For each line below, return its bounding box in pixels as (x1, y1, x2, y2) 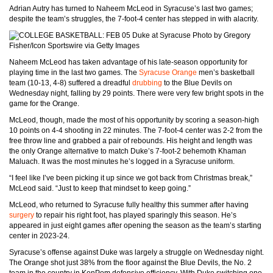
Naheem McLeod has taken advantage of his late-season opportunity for (9, 58, 247, 67)
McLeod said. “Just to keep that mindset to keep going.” (9, 184, 191, 193)
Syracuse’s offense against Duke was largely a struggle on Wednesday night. (9, 248, 264, 257)
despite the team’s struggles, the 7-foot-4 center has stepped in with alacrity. (9, 15, 258, 23)
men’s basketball (197, 68, 255, 77)
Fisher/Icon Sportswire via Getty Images (9, 41, 140, 51)
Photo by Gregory (191, 31, 250, 40)
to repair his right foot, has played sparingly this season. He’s (34, 211, 236, 220)
